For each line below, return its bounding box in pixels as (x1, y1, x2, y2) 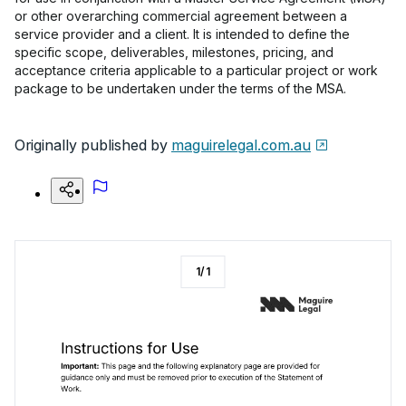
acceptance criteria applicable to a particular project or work (14, 63, 378, 78)
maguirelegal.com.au (171, 136, 311, 154)
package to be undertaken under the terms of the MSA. (14, 81, 346, 96)
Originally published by (14, 136, 168, 154)
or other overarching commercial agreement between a (14, 8, 347, 24)
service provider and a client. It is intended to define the (14, 26, 350, 42)
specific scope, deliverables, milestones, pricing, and (14, 44, 333, 60)
